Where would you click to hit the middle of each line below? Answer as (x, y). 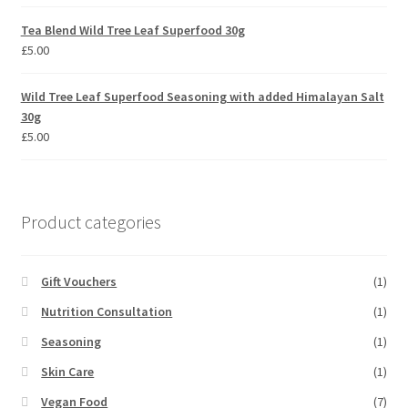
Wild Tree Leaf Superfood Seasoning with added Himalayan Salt (202, 96)
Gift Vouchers (79, 282)
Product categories (91, 221)
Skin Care (68, 372)
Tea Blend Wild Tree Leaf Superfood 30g (133, 30)
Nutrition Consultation (107, 312)
